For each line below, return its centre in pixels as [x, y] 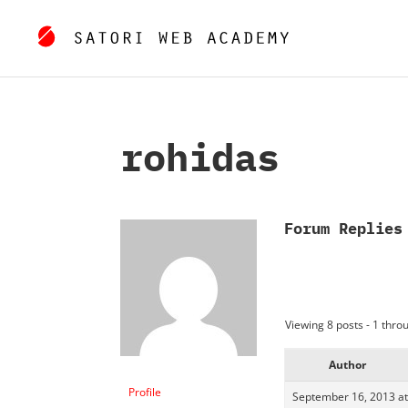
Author [347, 364]
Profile [145, 392]
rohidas [200, 157]
